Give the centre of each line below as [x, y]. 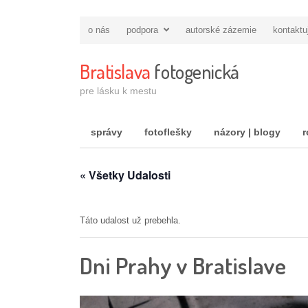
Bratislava [115, 71]
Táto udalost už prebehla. [130, 220]
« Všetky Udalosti [125, 175]
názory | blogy [247, 132]
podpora [142, 30]
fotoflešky [168, 132]
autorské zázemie [221, 30]
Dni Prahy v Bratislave [183, 265]
